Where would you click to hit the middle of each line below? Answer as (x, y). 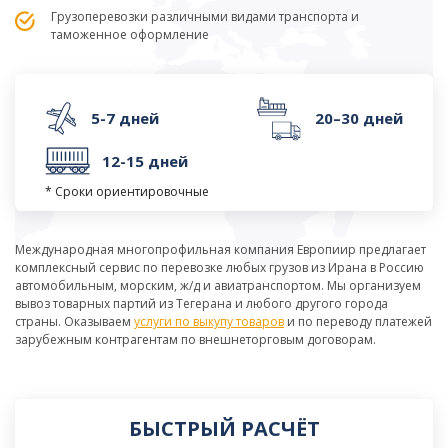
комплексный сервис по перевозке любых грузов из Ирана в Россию (219, 267)
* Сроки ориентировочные (127, 191)
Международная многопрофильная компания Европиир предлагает (220, 249)
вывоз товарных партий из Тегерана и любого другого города (201, 303)
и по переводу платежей (358, 321)
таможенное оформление (130, 34)
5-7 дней (125, 118)
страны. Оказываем (74, 321)
